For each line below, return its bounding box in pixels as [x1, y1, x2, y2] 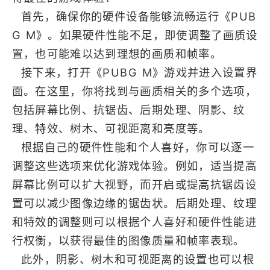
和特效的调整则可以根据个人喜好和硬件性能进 [11, 215, 257, 229]
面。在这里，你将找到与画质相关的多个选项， [11, 84, 257, 98]
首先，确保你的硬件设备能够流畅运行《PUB [11, 10, 257, 24]
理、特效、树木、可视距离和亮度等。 [11, 122, 210, 136]
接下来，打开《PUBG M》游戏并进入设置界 [11, 66, 257, 80]
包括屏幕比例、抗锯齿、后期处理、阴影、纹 [11, 103, 245, 117]
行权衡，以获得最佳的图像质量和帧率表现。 [11, 234, 245, 248]
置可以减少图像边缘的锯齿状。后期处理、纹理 [11, 196, 257, 210]
